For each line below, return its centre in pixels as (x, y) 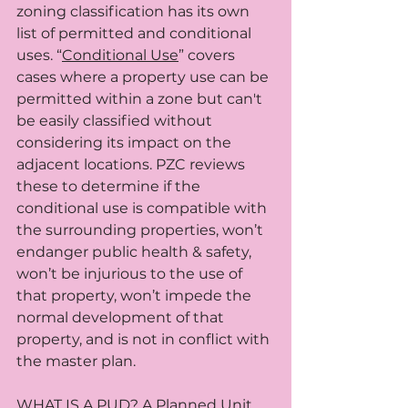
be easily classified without (116, 121)
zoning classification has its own (135, 12)
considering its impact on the (126, 143)
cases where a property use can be (144, 77)
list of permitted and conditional (136, 34)
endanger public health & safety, (136, 252)
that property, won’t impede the (136, 296)
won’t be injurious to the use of (131, 274)
